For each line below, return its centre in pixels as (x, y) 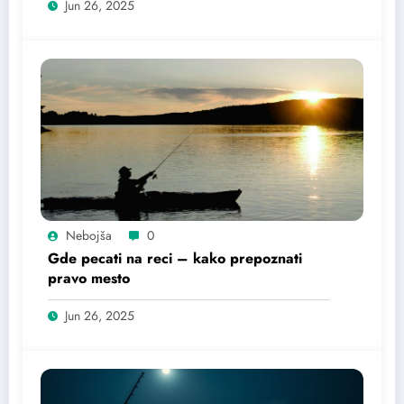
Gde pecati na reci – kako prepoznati (175, 258)
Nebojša (89, 235)
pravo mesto (89, 278)
